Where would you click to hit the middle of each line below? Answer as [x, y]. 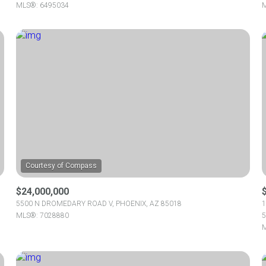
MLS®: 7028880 [43, 216]
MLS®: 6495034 [43, 5]
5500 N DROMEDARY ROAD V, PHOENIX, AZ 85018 [99, 204]
